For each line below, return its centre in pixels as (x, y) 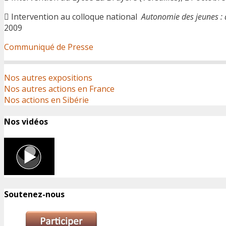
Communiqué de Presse (49, 47)
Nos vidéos (26, 122)
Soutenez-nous (34, 194)
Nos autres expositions (48, 77)
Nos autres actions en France (59, 89)
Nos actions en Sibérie (46, 100)
